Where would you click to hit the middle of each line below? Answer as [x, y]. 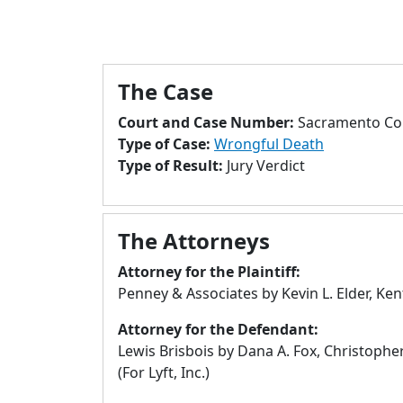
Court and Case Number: [208, 122]
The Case [166, 91]
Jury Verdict [266, 166]
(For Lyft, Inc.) [164, 372]
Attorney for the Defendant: [218, 329]
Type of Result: [172, 166]
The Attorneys [194, 241]
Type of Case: [166, 144]
